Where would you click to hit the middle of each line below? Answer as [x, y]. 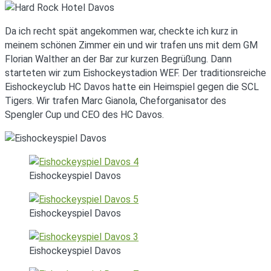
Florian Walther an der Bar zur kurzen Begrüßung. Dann [118, 59]
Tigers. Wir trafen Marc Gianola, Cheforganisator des [116, 100]
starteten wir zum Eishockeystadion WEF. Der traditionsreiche [135, 73]
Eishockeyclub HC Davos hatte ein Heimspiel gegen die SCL [132, 87]
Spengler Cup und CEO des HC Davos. [84, 114]
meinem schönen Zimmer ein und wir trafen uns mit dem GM [131, 45]
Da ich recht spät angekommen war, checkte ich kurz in [121, 31]
